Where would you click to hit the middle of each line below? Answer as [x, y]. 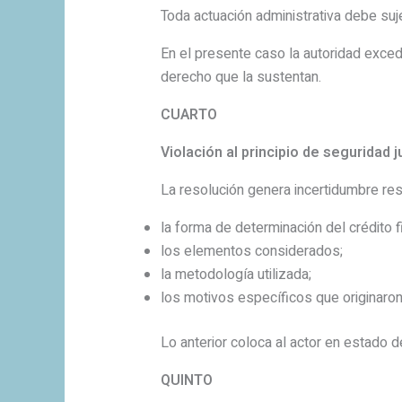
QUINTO [186, 381]
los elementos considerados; [251, 252]
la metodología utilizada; [236, 275]
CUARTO [188, 115]
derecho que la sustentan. [240, 78]
